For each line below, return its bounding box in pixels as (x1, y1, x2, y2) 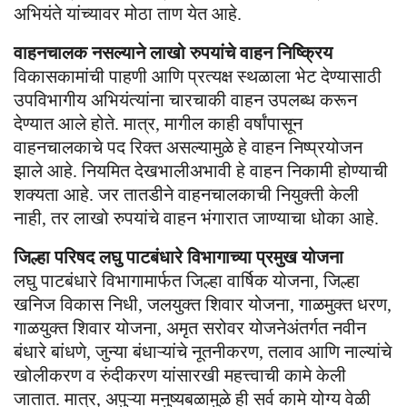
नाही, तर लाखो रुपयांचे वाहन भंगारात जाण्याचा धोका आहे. (14, 207, 379, 228)
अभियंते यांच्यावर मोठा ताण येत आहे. (14, 3, 242, 24)
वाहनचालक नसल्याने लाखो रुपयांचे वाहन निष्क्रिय (14, 42, 333, 63)
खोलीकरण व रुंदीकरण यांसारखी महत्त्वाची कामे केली (14, 364, 346, 385)
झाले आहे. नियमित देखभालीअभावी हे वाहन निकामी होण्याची (14, 160, 388, 181)
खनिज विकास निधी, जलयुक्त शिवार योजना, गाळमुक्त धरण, (14, 293, 392, 314)
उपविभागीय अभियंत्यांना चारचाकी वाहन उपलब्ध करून (14, 89, 357, 110)
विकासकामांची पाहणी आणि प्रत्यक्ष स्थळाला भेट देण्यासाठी (14, 65, 382, 86)
